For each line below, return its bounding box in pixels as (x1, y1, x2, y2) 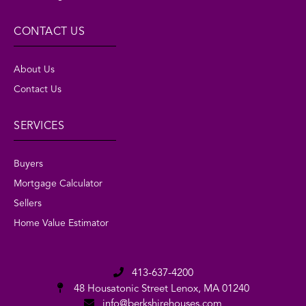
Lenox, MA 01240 (170, 283, 249, 294)
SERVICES (14, 120, 64, 132)
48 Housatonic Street (70, 283, 171, 294)
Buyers (14, 158, 43, 169)
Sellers (14, 198, 42, 208)
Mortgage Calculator (14, 178, 102, 189)
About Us (14, 64, 55, 74)
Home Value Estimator (14, 218, 109, 228)
